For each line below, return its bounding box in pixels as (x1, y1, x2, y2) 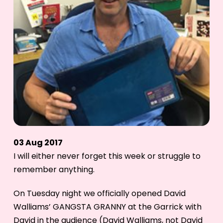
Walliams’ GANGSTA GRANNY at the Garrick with (13, 201, 202, 213)
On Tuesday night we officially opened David (13, 187, 186, 199)
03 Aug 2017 (13, 136, 63, 148)
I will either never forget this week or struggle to (13, 150, 201, 162)
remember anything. (13, 163, 95, 175)
